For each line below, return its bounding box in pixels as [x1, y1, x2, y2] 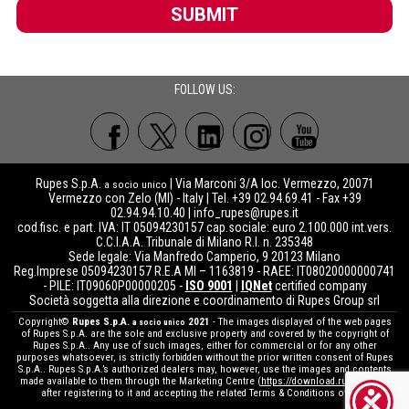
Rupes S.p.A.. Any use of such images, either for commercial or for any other [32, 339, 377, 351]
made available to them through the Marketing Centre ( [19, 374, 261, 387]
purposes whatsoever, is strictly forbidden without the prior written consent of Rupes [16, 351, 393, 363]
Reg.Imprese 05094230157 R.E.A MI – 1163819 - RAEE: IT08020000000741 [14, 263, 395, 278]
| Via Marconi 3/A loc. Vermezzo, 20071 [166, 175, 374, 191]
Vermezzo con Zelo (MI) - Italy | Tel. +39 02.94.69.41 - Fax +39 [47, 190, 362, 205]
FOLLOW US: [173, 81, 236, 97]
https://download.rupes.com [260, 374, 386, 387]
